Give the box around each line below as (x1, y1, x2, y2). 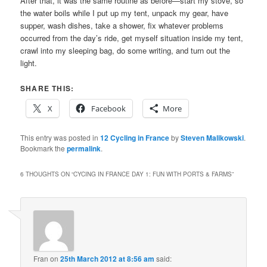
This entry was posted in (20, 132, 101, 142)
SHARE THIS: (20, 82, 74, 94)
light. (20, 57, 38, 69)
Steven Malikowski (181, 132, 244, 143)
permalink (67, 142, 101, 154)
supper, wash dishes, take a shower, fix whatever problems (20, 19, 224, 31)
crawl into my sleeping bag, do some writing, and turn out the (20, 44, 231, 56)
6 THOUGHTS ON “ (20, 169, 74, 178)
